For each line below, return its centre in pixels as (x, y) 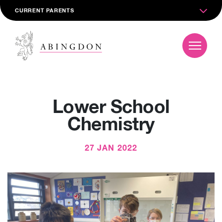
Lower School (111, 108)
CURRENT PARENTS (45, 11)
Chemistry (111, 125)
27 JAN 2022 (111, 148)
